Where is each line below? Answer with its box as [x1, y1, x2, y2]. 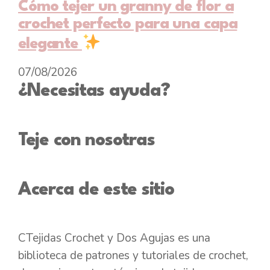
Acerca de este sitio [18, 181, 174, 199]
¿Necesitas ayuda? [18, 82, 170, 100]
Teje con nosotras [18, 131, 155, 149]
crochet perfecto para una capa [18, 16, 237, 32]
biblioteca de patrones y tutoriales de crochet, [18, 247, 248, 263]
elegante [18, 36, 82, 52]
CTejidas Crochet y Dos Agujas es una [18, 230, 210, 246]
